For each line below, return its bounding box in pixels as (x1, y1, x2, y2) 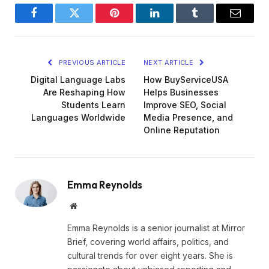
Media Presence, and (144, 112, 233, 123)
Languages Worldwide (31, 112, 125, 123)
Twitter (73, 16, 104, 28)
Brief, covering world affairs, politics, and (67, 237, 229, 247)
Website (76, 201, 103, 210)
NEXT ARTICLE (144, 58, 196, 67)
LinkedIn (154, 16, 193, 28)
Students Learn (61, 100, 125, 110)
